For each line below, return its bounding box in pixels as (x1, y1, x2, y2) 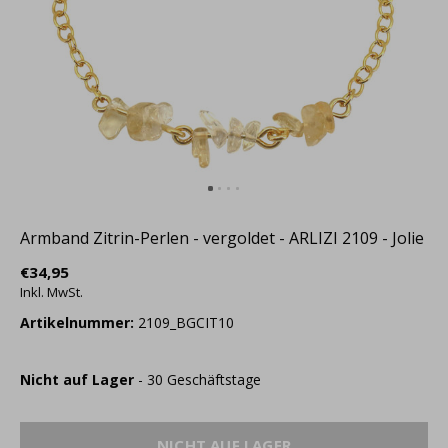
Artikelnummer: (20, 313, 134, 332)
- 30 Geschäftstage (138, 370, 261, 389)
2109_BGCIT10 (134, 313, 234, 332)
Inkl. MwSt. (20, 283, 83, 301)
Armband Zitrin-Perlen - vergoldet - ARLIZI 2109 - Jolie (20, 227, 424, 249)
